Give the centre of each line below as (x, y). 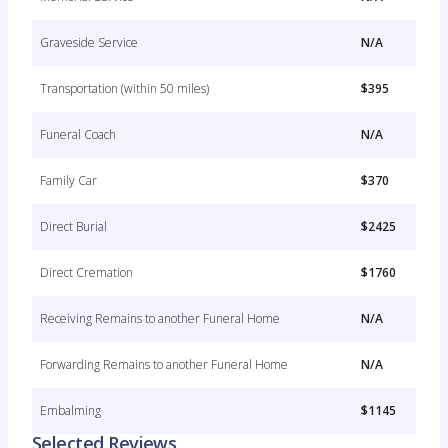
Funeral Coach (78, 134)
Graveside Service (89, 42)
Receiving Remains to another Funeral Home (160, 318)
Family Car (68, 180)
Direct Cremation (86, 272)
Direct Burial (73, 226)
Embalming (70, 410)
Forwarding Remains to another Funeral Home (164, 364)
